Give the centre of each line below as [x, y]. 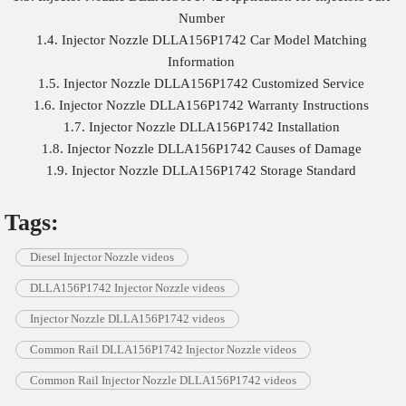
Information [202, 62]
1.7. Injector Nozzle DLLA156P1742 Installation [201, 127]
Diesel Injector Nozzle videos [102, 257]
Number [201, 19]
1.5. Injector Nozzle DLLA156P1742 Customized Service [202, 84]
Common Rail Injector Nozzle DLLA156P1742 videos [163, 381]
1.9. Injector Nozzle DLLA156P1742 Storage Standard [202, 171]
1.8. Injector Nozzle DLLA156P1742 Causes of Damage [201, 149]
